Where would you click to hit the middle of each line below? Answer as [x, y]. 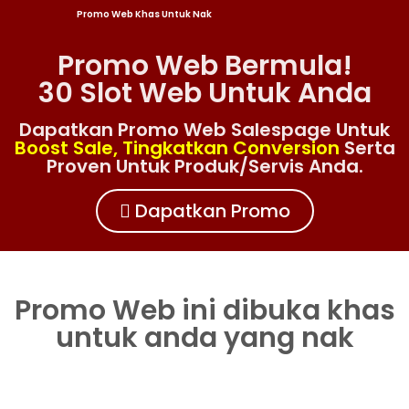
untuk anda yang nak [204, 338]
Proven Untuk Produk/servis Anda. [204, 166]
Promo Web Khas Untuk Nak [145, 14]
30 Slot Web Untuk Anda [204, 93]
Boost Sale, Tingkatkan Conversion [177, 148]
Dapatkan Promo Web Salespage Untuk [204, 130]
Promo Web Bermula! [204, 66]
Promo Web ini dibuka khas [204, 310]
